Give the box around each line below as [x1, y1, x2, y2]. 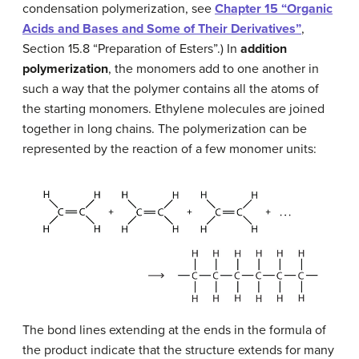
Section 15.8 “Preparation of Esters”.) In [22, 40, 240, 57]
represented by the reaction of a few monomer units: [22, 140, 317, 157]
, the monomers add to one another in [108, 60, 319, 77]
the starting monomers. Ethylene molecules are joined [22, 100, 325, 117]
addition [240, 40, 287, 57]
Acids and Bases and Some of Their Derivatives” [22, 20, 301, 37]
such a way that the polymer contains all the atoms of [22, 80, 319, 97]
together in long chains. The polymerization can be [22, 120, 307, 137]
